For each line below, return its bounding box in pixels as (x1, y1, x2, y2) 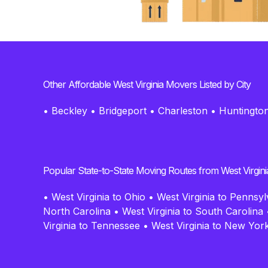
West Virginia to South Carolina (122, 205, 263, 217)
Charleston (158, 104, 208, 117)
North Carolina (43, 205, 111, 217)
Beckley (51, 104, 87, 117)
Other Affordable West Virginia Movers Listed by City (43, 78, 251, 90)
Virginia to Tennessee (43, 219, 140, 232)
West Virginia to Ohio (51, 190, 145, 203)
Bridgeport (99, 104, 147, 117)
